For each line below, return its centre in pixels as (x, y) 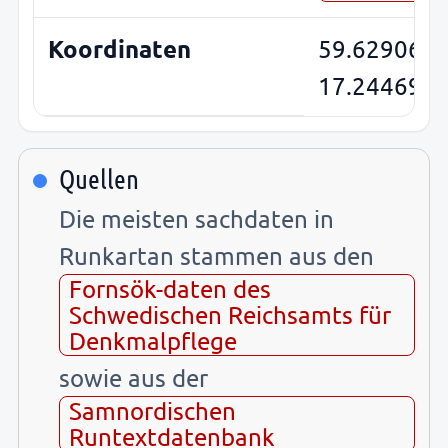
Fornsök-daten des (170, 289)
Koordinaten (119, 49)
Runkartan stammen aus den (216, 256)
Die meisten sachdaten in (196, 219)
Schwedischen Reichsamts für (230, 315)
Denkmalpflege (153, 341)
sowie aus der (133, 378)
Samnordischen (153, 411)
